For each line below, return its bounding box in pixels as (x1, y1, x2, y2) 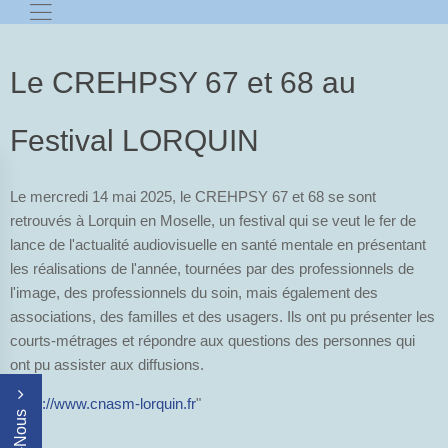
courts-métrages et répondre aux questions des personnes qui (10, 332, 415, 349)
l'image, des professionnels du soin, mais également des (10, 284, 378, 301)
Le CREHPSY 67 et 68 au (10, 66, 356, 99)
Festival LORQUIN (10, 124, 259, 157)
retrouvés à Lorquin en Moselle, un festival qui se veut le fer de (10, 212, 416, 229)
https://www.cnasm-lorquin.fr (10, 395, 196, 412)
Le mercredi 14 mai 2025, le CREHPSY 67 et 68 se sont (10, 188, 376, 205)
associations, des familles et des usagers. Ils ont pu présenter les (10, 308, 435, 325)
